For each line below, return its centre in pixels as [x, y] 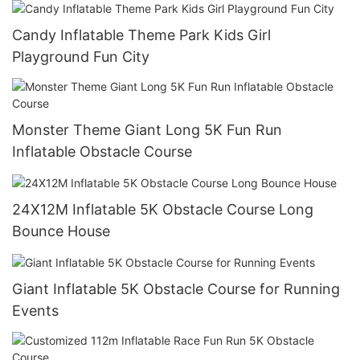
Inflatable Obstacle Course [102, 151]
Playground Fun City [81, 56]
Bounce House [61, 231]
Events [35, 311]
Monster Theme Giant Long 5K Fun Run [147, 129]
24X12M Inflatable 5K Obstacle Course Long [163, 209]
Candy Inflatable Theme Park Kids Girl [141, 35]
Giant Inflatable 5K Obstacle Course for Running [176, 289]
